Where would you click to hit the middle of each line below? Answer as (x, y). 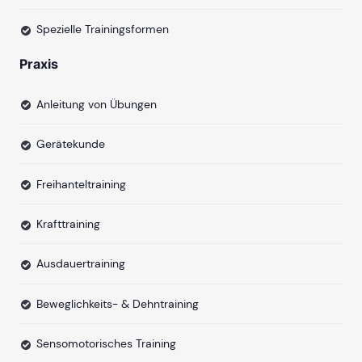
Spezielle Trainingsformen (103, 29)
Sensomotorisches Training (106, 344)
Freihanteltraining (81, 184)
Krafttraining (68, 223)
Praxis (39, 63)
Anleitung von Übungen (97, 104)
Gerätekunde (71, 144)
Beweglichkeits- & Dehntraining (118, 303)
